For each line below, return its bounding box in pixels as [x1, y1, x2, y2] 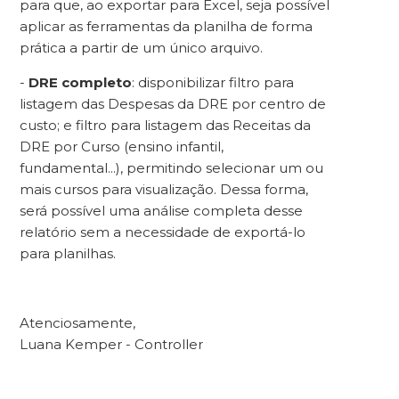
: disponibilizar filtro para [132, 74, 295, 91]
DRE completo [28, 74, 133, 91]
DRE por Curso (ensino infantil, [20, 138, 224, 155]
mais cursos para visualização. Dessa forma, [20, 181, 309, 198]
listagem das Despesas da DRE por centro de [20, 95, 327, 112]
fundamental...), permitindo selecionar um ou [20, 159, 324, 176]
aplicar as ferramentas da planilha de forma [20, 18, 313, 35]
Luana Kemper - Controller [20, 336, 204, 353]
